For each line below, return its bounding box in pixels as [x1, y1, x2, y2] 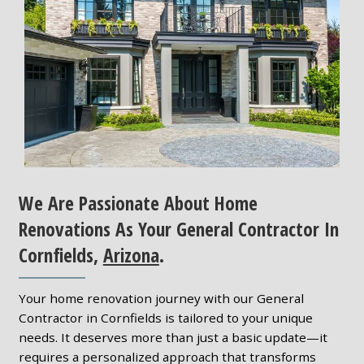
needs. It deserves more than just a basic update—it [18, 329, 327, 346]
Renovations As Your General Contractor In [18, 215, 339, 242]
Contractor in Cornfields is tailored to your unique [18, 310, 313, 327]
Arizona [102, 241, 159, 268]
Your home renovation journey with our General [18, 290, 304, 307]
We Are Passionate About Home [18, 189, 258, 216]
